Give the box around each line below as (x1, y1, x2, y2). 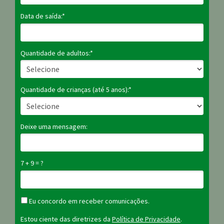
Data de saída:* (20, 11, 65, 20)
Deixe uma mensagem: (20, 121, 87, 131)
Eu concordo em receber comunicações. (27, 196, 149, 205)
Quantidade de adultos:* (20, 48, 93, 57)
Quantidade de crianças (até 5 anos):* (20, 85, 131, 94)
